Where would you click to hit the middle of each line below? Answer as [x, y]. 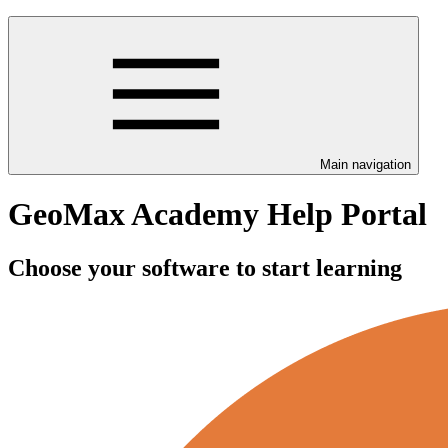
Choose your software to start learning [205, 267]
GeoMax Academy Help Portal [217, 214]
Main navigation [365, 164]
